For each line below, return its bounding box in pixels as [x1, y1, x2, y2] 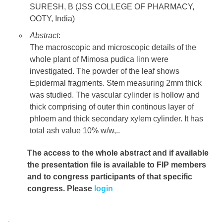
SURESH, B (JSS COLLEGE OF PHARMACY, [30, 2, 194, 11]
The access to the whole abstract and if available [27, 149, 209, 158]
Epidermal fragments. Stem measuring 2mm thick [30, 79, 202, 88]
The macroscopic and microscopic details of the [30, 43, 196, 52]
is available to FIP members [104, 161, 206, 169]
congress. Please [27, 184, 94, 193]
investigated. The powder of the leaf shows [30, 67, 179, 76]
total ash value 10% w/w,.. [30, 126, 120, 135]
